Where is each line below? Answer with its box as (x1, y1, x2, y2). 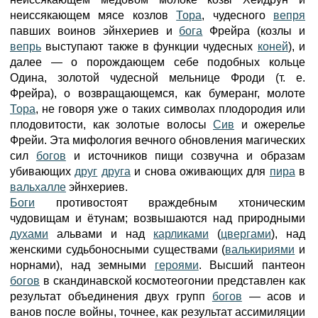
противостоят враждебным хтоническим (35, 197, 305, 209)
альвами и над (48, 228, 153, 240)
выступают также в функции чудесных (41, 40, 258, 53)
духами (10, 228, 48, 240)
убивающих (10, 165, 75, 177)
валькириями (225, 243, 295, 256)
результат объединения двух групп (10, 290, 212, 302)
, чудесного (202, 9, 274, 21)
